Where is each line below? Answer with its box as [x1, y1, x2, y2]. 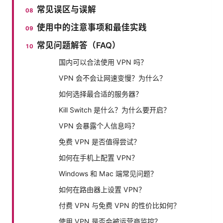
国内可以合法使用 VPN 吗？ [59, 57, 147, 66]
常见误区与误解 [37, 4, 97, 14]
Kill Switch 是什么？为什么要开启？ [59, 105, 170, 114]
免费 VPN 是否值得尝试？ [59, 137, 140, 146]
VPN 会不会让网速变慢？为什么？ [59, 73, 166, 82]
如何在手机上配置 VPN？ [59, 153, 138, 162]
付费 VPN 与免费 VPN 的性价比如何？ [59, 201, 180, 210]
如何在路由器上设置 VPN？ [59, 185, 145, 194]
